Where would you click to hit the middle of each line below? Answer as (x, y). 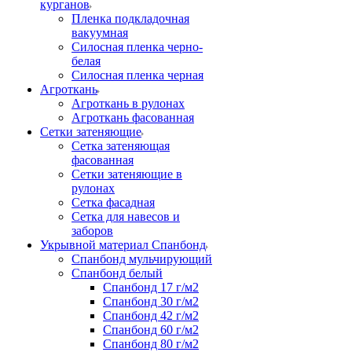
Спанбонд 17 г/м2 (151, 287)
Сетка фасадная (113, 202)
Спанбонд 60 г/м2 (151, 330)
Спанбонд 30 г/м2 (151, 301)
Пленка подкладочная (130, 18)
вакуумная (100, 33)
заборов (92, 231)
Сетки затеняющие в (127, 174)
